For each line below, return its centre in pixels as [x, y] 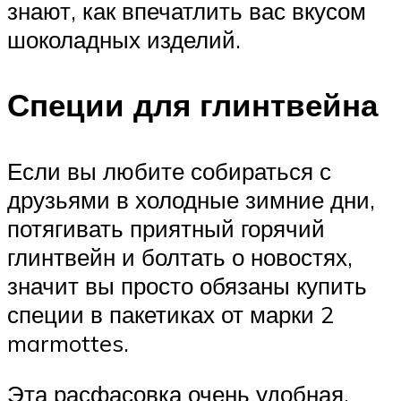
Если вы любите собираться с [169, 171]
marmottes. [68, 342]
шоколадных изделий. [124, 40]
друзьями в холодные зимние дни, [191, 199]
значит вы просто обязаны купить [187, 285]
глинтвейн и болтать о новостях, [180, 256]
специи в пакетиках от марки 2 [171, 314]
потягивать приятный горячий [166, 228]
